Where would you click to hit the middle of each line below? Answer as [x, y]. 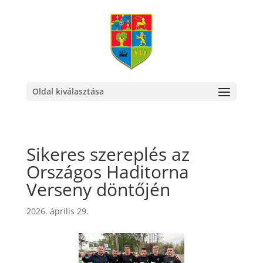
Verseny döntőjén [98, 189]
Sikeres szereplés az [108, 154]
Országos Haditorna [107, 172]
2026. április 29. [57, 211]
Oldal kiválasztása [68, 91]
